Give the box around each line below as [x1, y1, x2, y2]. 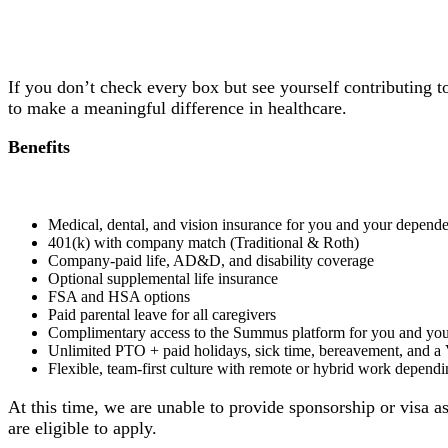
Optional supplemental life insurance [48, 270, 278, 288]
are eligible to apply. [8, 417, 157, 438]
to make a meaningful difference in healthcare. [8, 97, 347, 118]
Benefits [8, 137, 70, 158]
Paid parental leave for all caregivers [48, 306, 276, 324]
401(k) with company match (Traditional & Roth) [48, 234, 359, 252]
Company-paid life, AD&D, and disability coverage [48, 252, 374, 270]
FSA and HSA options [48, 288, 190, 306]
